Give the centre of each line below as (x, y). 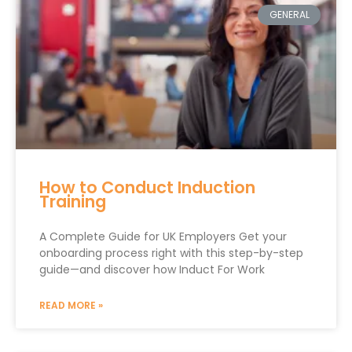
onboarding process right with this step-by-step (171, 253)
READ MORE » (71, 305)
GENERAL (289, 15)
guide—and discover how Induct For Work (152, 269)
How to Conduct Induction (147, 187)
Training (73, 202)
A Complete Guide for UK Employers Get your (163, 236)
